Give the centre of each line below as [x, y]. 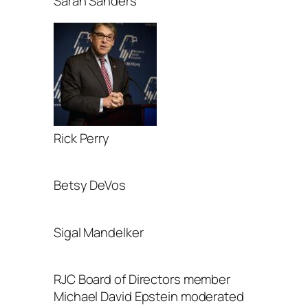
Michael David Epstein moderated [149, 297]
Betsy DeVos [90, 185]
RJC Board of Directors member [142, 279]
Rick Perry [81, 138]
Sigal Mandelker [99, 232]
